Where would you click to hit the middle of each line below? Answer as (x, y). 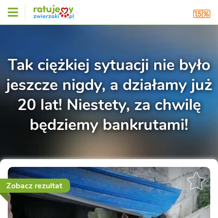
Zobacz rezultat (34, 186)
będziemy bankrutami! (109, 125)
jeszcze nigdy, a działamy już (109, 85)
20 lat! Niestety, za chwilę (109, 105)
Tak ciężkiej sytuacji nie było (109, 65)
